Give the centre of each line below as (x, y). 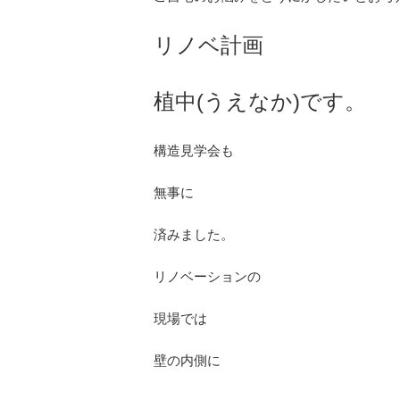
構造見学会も (194, 151)
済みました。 (194, 235)
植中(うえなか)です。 (260, 102)
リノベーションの (207, 277)
